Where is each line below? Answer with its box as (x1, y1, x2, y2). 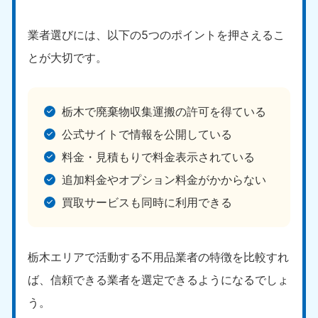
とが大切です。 (28, 50, 108, 65)
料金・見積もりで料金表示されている (61, 150, 255, 165)
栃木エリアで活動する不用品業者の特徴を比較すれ (28, 249, 290, 264)
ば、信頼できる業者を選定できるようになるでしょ (28, 272, 290, 287)
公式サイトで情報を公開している (61, 127, 232, 142)
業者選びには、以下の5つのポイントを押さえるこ (28, 28, 285, 43)
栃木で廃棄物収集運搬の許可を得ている (61, 104, 266, 119)
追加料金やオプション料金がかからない (61, 172, 266, 187)
